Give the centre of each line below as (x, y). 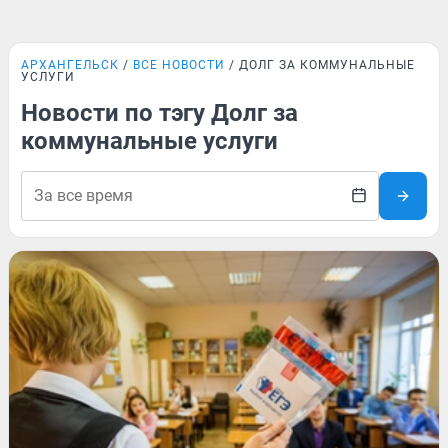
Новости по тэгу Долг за (159, 113)
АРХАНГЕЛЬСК (70, 65)
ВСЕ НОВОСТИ (179, 65)
